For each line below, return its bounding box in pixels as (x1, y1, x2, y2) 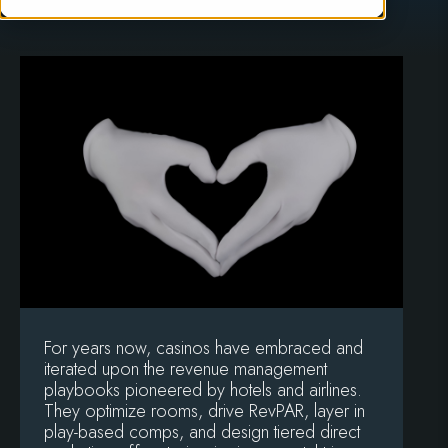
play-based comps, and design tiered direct (44, 419, 360, 446)
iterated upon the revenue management (44, 356, 327, 383)
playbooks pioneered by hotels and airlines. (44, 377, 367, 404)
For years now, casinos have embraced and (44, 335, 363, 362)
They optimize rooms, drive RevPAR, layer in (44, 398, 365, 425)
